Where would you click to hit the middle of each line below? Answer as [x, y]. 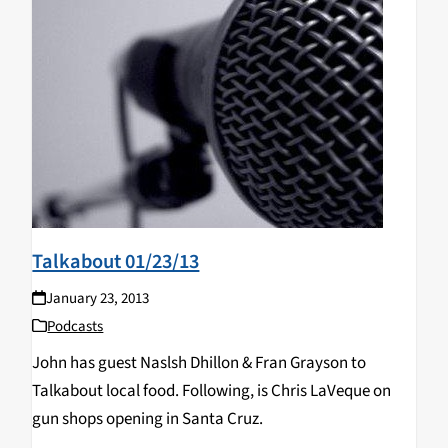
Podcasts [75, 326]
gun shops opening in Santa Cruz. [149, 418]
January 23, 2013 [97, 298]
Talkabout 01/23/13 [116, 261]
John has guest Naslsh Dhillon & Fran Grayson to [199, 362]
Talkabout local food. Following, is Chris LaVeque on [212, 390]
